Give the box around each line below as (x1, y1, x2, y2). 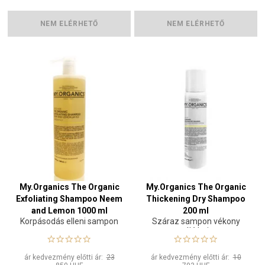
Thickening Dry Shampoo (146, 193, 245, 203)
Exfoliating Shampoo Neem (16, 193, 122, 203)
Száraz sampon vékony (151, 216, 240, 226)
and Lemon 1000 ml (31, 205, 108, 215)
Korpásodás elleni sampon (20, 216, 118, 226)
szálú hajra (175, 225, 216, 235)
